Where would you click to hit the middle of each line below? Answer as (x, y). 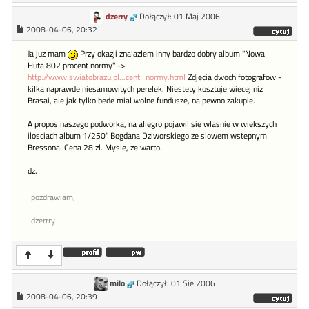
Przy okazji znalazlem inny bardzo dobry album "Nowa (171, 54)
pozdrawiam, (53, 198)
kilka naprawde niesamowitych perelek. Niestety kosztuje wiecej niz (145, 89)
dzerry (116, 17)
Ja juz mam (48, 54)
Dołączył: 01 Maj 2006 (179, 17)
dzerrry (43, 221)
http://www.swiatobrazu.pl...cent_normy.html (107, 78)
